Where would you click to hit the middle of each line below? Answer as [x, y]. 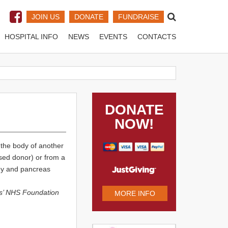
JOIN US [46, 17]
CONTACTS [157, 36]
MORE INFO [135, 194]
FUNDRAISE [138, 17]
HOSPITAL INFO [31, 36]
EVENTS [113, 36]
